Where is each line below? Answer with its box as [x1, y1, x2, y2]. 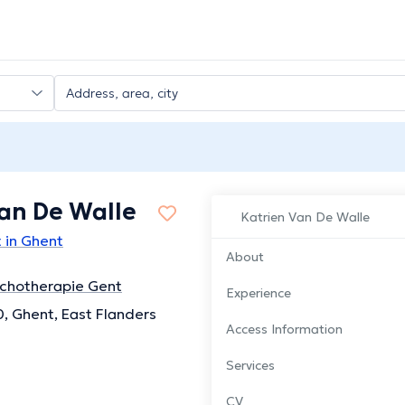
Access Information [226, 321, 343, 338]
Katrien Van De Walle [240, 209, 370, 226]
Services [226, 357, 275, 374]
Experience [226, 285, 291, 302]
